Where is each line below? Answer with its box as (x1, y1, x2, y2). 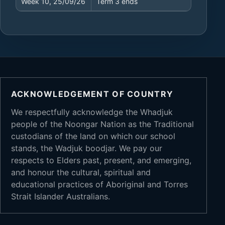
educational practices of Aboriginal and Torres (11, 179, 188, 190)
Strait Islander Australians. (11, 191, 110, 202)
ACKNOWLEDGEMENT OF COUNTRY (11, 89, 174, 99)
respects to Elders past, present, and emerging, (11, 155, 191, 166)
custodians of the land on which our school (11, 131, 175, 142)
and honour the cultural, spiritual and (11, 167, 151, 178)
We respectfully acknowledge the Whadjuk (11, 107, 173, 118)
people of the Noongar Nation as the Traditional (11, 119, 194, 130)
